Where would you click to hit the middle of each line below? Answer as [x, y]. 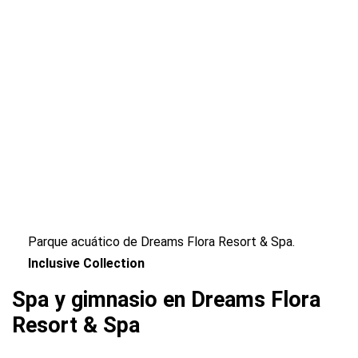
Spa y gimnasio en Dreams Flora [166, 300]
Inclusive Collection [86, 264]
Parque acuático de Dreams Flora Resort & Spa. [161, 242]
